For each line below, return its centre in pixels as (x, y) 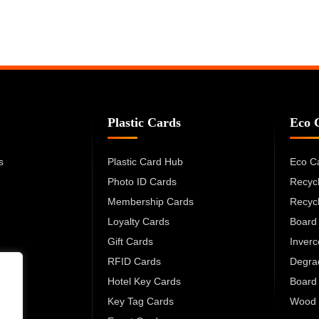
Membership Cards (150, 201)
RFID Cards (134, 261)
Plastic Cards (144, 122)
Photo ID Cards (142, 181)
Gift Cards (130, 241)
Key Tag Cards (140, 301)
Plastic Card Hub (145, 161)
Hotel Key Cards (144, 281)
